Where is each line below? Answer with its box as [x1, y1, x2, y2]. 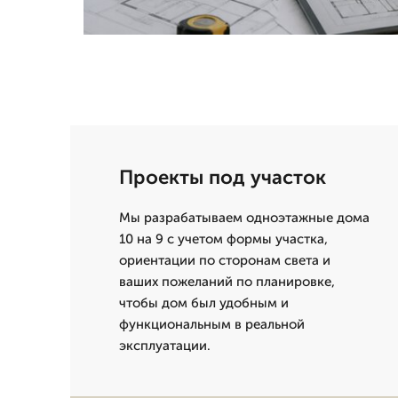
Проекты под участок [119, 165, 326, 189]
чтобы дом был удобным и [119, 295, 289, 311]
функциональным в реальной [119, 316, 305, 332]
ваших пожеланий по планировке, [119, 274, 335, 290]
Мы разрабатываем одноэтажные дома [119, 210, 370, 226]
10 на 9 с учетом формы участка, [119, 231, 328, 247]
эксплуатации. [119, 338, 211, 354]
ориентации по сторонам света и [119, 252, 330, 268]
